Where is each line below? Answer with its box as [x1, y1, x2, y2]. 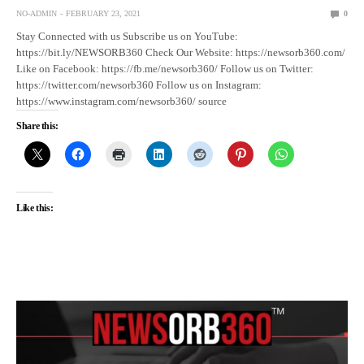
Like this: [16, 201, 54, 214]
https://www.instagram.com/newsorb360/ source [16, 94, 227, 107]
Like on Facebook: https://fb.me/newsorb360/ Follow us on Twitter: [16, 62, 314, 75]
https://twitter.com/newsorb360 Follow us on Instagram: [16, 78, 262, 91]
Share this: [16, 119, 59, 132]
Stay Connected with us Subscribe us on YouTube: [16, 29, 239, 42]
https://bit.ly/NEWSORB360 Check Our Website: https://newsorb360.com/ [16, 45, 346, 58]
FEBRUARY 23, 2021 [66, 8, 141, 18]
